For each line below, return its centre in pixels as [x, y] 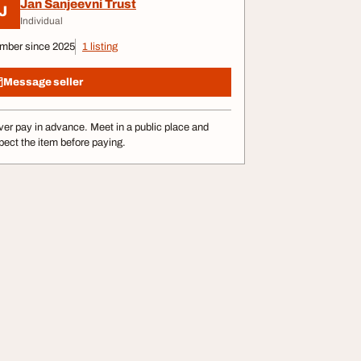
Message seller [43, 82]
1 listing [100, 47]
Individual [41, 21]
